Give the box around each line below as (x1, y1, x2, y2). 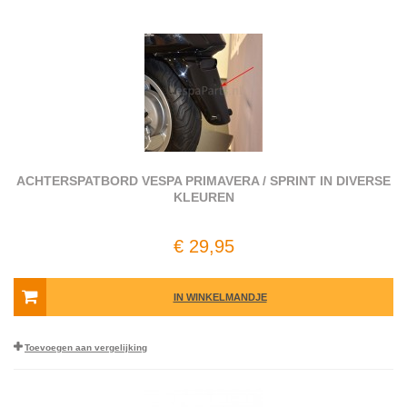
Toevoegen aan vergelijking (25, 342, 147, 353)
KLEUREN (173, 190, 234, 205)
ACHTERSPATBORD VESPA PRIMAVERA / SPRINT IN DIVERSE (16, 174, 391, 189)
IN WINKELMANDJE (173, 292, 267, 303)
